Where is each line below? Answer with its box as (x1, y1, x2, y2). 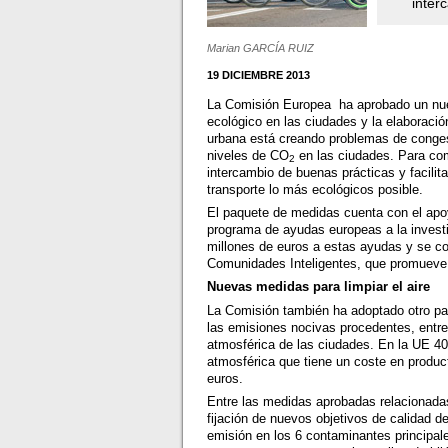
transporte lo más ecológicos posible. (207, 181, 424, 197)
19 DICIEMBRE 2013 (207, 68, 311, 81)
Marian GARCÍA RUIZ (207, 41, 315, 54)
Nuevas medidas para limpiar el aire (207, 279, 431, 295)
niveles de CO (207, 147, 290, 163)
